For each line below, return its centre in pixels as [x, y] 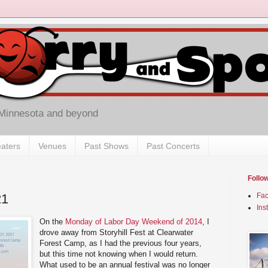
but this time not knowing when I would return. [119, 254]
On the [53, 221]
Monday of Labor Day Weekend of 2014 [134, 221]
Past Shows [106, 146]
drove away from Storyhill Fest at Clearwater [117, 232]
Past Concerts [173, 146]
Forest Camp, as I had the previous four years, [121, 243]
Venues [52, 146]
